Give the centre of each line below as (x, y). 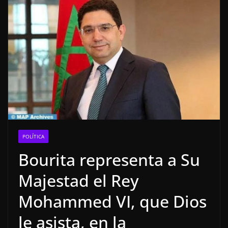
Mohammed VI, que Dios (112, 202)
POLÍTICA (33, 137)
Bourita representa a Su (109, 160)
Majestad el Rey (79, 181)
